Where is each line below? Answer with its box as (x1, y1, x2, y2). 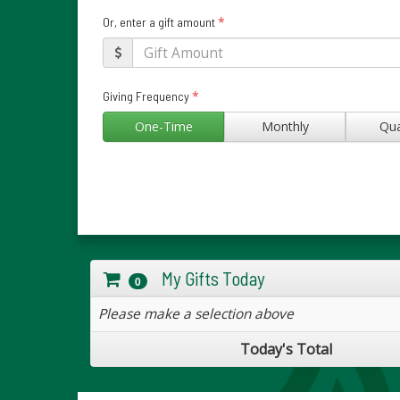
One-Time (134, 118, 193, 135)
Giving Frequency (103, 88, 192, 104)
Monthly (261, 118, 309, 135)
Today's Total (240, 338, 332, 359)
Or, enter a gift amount (103, 14, 218, 29)
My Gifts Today (147, 266, 265, 289)
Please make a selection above (98, 304, 294, 323)
